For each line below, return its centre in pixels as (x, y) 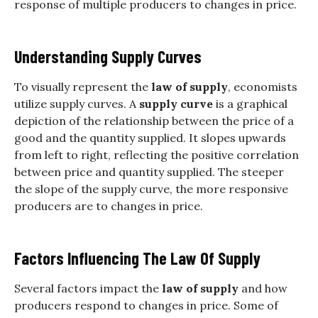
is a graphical (250, 103)
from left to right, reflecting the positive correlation (157, 154)
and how (263, 288)
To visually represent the (83, 86)
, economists (263, 86)
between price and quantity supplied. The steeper (149, 171)
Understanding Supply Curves (108, 56)
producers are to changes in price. (109, 205)
